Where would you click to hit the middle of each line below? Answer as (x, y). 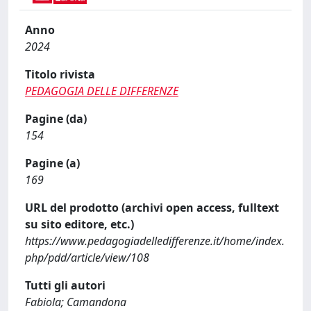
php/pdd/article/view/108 (87, 258)
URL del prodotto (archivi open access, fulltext (152, 208)
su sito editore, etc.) (79, 224)
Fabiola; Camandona (76, 302)
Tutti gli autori (65, 285)
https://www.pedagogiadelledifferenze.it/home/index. (155, 241)
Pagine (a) (52, 163)
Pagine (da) (56, 119)
